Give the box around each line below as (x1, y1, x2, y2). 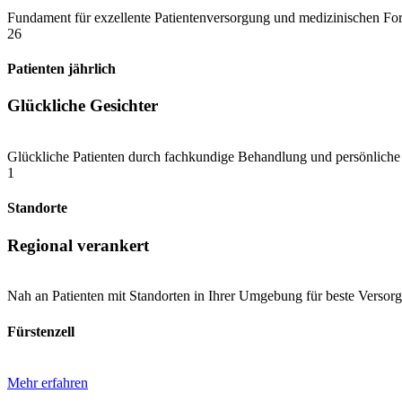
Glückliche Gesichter (7, 96, 158, 116)
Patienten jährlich (7, 61, 116, 77)
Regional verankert (7, 235, 149, 255)
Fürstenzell (7, 323, 74, 339)
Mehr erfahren (7, 374, 88, 390)
